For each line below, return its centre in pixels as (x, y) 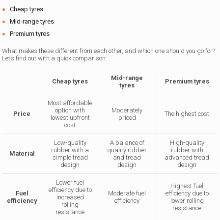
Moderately (127, 110)
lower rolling (187, 200)
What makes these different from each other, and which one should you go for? (109, 51)
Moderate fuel (127, 193)
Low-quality (70, 142)
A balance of (127, 142)
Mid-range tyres (32, 21)
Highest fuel (187, 186)
